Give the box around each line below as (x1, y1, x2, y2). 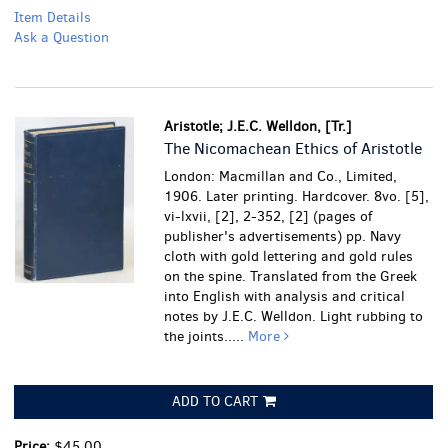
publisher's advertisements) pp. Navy (164, 227, 402, 246)
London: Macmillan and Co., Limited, (164, 167, 398, 186)
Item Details (14, 8, 91, 27)
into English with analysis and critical (164, 287, 406, 306)
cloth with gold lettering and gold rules (164, 247, 414, 266)
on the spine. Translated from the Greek (164, 267, 418, 286)
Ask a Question (14, 28, 109, 47)
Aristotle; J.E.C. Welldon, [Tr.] (164, 117, 353, 136)
